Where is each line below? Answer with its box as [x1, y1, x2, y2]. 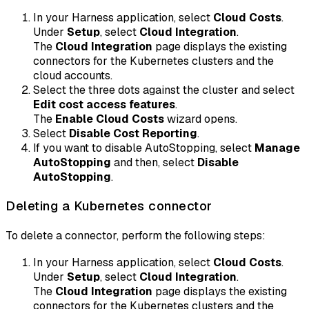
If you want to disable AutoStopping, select [33, 140, 255, 155]
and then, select [111, 154, 197, 170]
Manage [255, 140, 300, 155]
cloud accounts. [33, 68, 112, 83]
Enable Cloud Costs [55, 111, 164, 126]
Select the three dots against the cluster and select [33, 82, 295, 97]
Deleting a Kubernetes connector [6, 197, 212, 215]
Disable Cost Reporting [69, 126, 197, 141]
